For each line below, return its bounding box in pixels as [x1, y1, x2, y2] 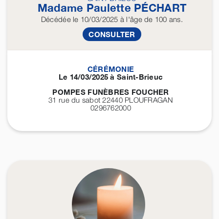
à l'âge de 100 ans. [118, 15, 183, 24]
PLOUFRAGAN [125, 95, 173, 105]
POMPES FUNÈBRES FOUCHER [52, 88, 169, 97]
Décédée [41, 15, 71, 24]
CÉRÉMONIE [87, 65, 134, 74]
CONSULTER [88, 30, 135, 39]
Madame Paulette [37, 1, 134, 15]
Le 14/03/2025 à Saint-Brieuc [58, 72, 163, 82]
